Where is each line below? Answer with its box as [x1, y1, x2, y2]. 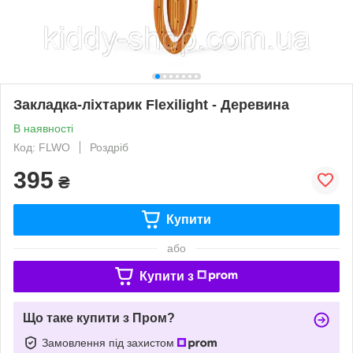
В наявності [13, 121, 73, 135]
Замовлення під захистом [42, 336, 177, 349]
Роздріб [90, 140, 128, 154]
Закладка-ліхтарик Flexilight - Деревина [13, 96, 289, 113]
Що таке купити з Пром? [23, 310, 175, 325]
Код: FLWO [13, 140, 70, 154]
